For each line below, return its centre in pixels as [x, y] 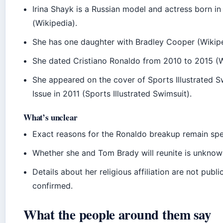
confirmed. [53, 185]
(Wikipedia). [55, 23]
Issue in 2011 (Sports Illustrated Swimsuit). [112, 93]
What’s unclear [51, 117]
